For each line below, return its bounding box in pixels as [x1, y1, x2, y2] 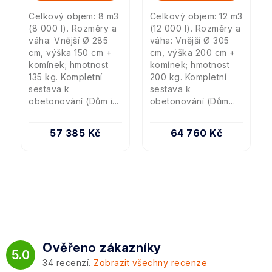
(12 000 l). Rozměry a [149, 22, 240, 33]
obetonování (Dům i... [29, 95, 119, 106]
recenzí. [53, 257, 93, 268]
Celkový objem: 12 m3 [149, 10, 243, 21]
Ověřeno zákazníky [42, 240, 161, 255]
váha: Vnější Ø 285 [29, 35, 108, 46]
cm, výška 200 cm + [149, 47, 236, 58]
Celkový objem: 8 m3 [29, 10, 119, 21]
